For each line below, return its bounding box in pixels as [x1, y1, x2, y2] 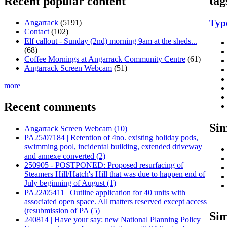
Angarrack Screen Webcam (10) [24, 124, 127, 133]
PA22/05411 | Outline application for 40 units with [24, 187, 185, 197]
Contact [24, 27, 49, 36]
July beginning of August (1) [24, 178, 116, 187]
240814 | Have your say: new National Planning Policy [24, 215, 201, 224]
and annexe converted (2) [24, 151, 105, 160]
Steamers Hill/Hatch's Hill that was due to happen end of [24, 169, 205, 178]
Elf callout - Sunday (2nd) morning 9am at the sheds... [24, 36, 197, 45]
